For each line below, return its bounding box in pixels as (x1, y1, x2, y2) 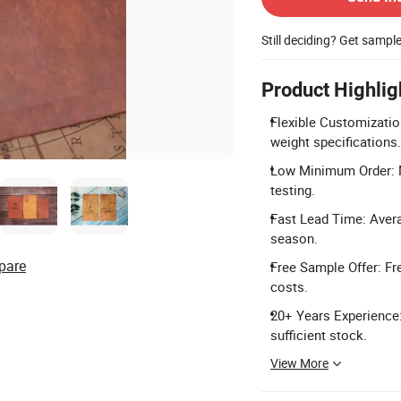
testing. (270, 180, 315, 199)
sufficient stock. (270, 325, 367, 344)
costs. (270, 277, 308, 295)
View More (270, 354, 328, 371)
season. (270, 228, 318, 247)
